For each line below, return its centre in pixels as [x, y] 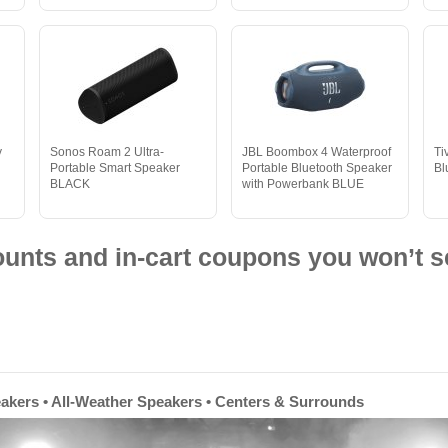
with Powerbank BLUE [302, 184]
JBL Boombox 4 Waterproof [316, 152]
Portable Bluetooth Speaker [316, 168]
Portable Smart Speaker [114, 168]
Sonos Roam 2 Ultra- [106, 152]
